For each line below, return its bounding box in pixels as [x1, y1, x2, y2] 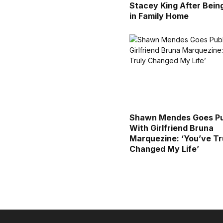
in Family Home [129, 10, 189, 21]
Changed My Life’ [129, 143, 200, 154]
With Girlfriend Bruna [129, 122, 214, 133]
